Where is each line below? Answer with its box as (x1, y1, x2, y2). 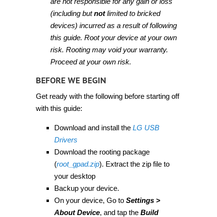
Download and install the (54, 124, 133, 132)
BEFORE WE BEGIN (36, 75, 106, 86)
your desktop (54, 172, 95, 180)
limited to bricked (105, 9, 160, 17)
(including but (50, 9, 94, 17)
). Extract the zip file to (99, 160, 170, 168)
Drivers (54, 136, 77, 144)
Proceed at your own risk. (50, 58, 131, 66)
